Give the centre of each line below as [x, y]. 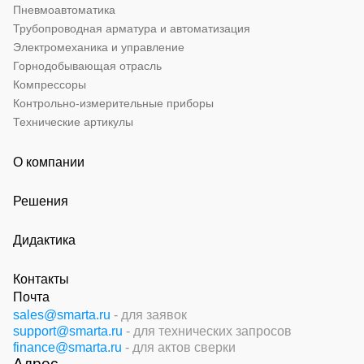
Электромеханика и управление [99, 47]
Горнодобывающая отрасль [87, 65]
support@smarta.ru [68, 331]
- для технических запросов [209, 331]
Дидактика [44, 240]
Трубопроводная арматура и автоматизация [132, 28]
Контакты [41, 279]
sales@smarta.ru [62, 314]
